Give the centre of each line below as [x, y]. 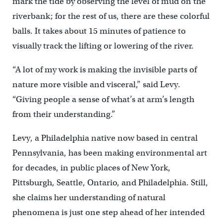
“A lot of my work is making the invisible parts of [104, 70]
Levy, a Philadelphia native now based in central [105, 138]
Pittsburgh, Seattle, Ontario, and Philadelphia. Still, [110, 183]
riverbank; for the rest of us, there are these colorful [111, 16]
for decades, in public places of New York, [91, 168]
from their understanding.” [64, 114]
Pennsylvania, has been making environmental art [110, 153]
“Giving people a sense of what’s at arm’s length [103, 99]
